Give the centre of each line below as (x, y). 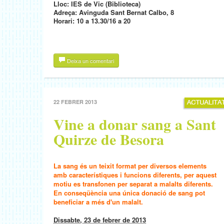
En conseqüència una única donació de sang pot (129, 193)
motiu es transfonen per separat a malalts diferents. (133, 184)
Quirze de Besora (109, 139)
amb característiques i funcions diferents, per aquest (135, 175)
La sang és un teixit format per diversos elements (130, 166)
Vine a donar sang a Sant (135, 124)
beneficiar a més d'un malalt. (98, 202)
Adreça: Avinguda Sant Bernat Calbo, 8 (114, 12)
